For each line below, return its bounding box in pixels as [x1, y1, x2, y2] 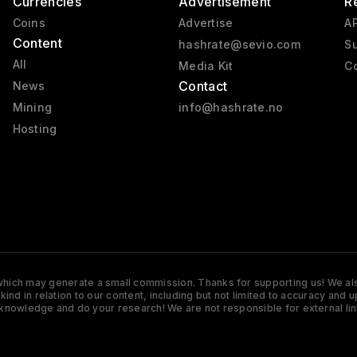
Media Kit [178, 59, 233, 73]
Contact [178, 78, 228, 95]
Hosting [12, 122, 57, 136]
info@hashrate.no [178, 100, 284, 115]
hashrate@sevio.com [178, 37, 301, 52]
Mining [12, 100, 53, 115]
